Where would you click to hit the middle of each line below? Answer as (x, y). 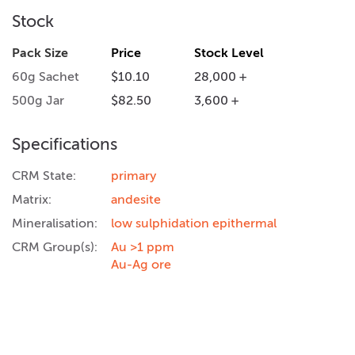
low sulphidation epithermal (194, 223)
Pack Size (40, 53)
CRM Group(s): (55, 247)
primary (134, 176)
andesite (136, 199)
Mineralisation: (55, 223)
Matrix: (32, 199)
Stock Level (229, 53)
